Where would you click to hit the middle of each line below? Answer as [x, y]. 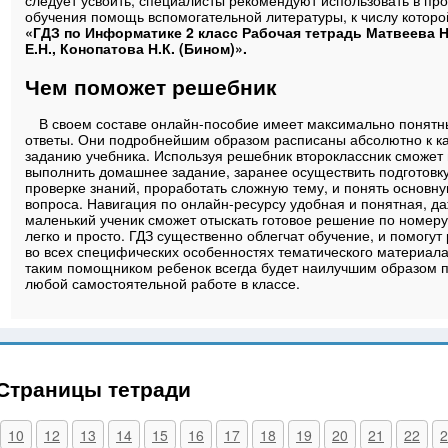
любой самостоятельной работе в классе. [163, 283]
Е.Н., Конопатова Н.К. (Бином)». [136, 48]
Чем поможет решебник [151, 85]
